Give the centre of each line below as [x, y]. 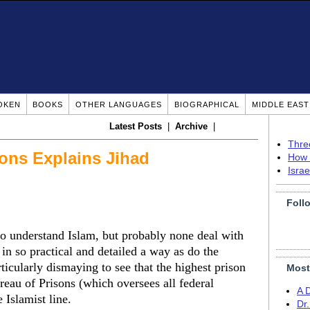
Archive [191, 126]
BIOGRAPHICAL [207, 104]
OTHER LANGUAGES [118, 104]
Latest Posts [136, 126]
